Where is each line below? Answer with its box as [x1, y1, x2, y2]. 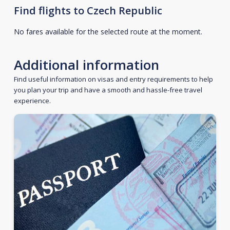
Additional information [13, 55, 159, 74]
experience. [13, 96, 51, 105]
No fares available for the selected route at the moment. [13, 27, 202, 36]
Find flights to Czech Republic [13, 4, 162, 17]
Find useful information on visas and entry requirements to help [13, 74, 213, 84]
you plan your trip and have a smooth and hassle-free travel [13, 85, 202, 94]
